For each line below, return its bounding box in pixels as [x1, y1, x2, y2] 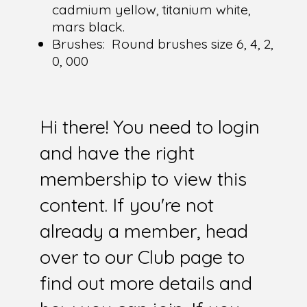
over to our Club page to [39, 245, 245, 269]
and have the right [39, 141, 195, 165]
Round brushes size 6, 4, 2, [112, 35, 273, 53]
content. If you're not [39, 193, 214, 217]
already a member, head [39, 219, 248, 243]
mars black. [52, 18, 125, 36]
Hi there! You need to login [39, 115, 260, 139]
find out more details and [39, 271, 252, 295]
